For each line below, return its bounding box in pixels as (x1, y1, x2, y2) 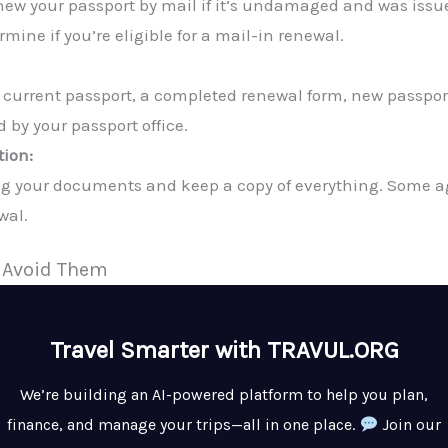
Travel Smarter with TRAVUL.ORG (49, 336, 399, 365)
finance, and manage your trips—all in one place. (7, 415, 360, 435)
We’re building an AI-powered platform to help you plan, (20, 385, 428, 405)
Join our (377, 415, 441, 435)
